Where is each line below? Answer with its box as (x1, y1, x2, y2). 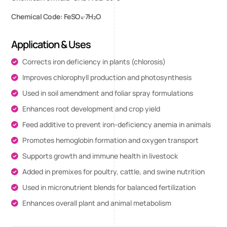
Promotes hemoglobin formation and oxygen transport (22, 135, 199, 145)
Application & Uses (11, 37, 91, 51)
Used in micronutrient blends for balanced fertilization (22, 182, 196, 192)
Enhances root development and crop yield (22, 104, 161, 113)
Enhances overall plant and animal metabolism (22, 198, 172, 208)
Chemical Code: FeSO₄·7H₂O (11, 12, 101, 21)
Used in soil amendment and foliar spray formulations (22, 88, 194, 98)
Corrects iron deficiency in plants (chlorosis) (22, 57, 166, 66)
